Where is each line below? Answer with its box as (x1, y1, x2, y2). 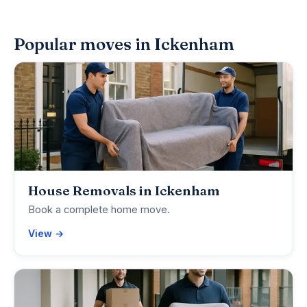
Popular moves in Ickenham (14, 34, 234, 55)
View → (28, 228, 64, 240)
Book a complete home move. (28, 204, 170, 217)
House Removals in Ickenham (28, 182, 220, 199)
